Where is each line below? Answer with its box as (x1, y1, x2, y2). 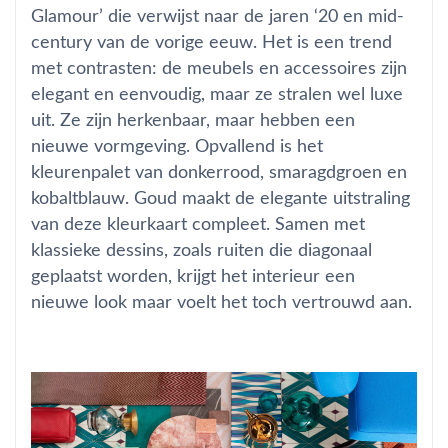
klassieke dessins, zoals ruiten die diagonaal (31, 241, 372, 260)
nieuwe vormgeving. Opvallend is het (31, 137, 323, 156)
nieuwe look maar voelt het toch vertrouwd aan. (31, 293, 412, 312)
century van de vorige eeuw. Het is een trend (31, 33, 392, 52)
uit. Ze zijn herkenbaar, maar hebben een (31, 111, 355, 130)
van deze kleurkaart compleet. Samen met (31, 215, 365, 234)
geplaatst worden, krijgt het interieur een (31, 267, 355, 286)
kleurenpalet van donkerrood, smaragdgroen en (31, 163, 407, 182)
